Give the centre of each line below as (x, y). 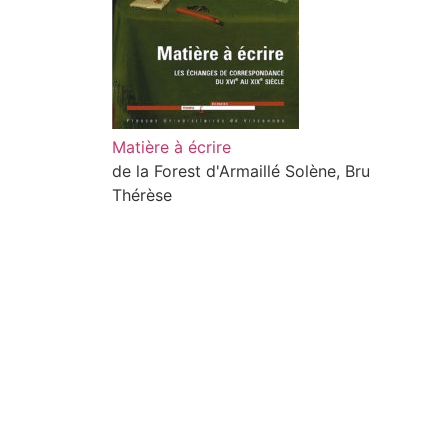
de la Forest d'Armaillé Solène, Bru (241, 171)
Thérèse (142, 195)
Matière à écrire (171, 147)
